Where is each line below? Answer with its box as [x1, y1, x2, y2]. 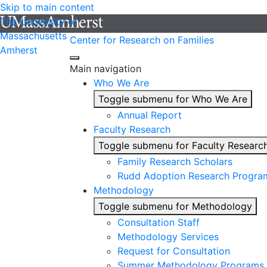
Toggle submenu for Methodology [98, 200, 252, 212]
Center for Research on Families [70, 34, 214, 46]
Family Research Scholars [117, 156, 232, 167]
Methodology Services [117, 231, 219, 243]
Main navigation [70, 63, 141, 74]
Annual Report [117, 109, 182, 121]
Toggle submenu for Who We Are [98, 93, 247, 105]
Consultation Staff [117, 216, 200, 228]
